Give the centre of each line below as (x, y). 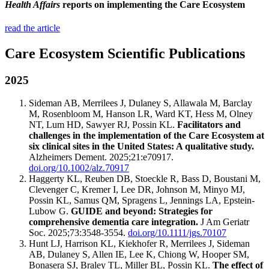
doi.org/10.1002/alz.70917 (79, 168)
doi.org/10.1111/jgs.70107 (177, 233)
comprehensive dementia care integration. (113, 222)
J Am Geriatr (224, 222)
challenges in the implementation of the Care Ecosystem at (147, 136)
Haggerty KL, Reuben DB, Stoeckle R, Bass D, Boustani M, (145, 179)
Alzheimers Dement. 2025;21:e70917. (101, 157)
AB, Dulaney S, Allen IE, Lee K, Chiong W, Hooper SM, (139, 255)
